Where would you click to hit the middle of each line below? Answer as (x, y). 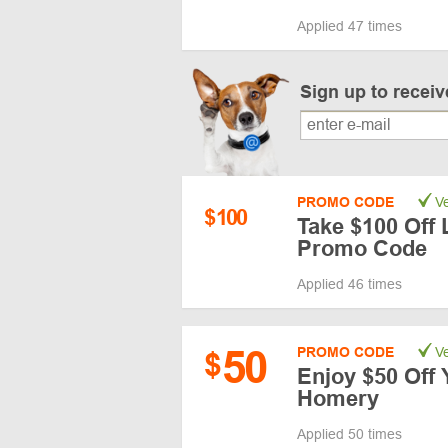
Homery (338, 398)
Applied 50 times (349, 433)
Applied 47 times (349, 26)
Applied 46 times (349, 283)
